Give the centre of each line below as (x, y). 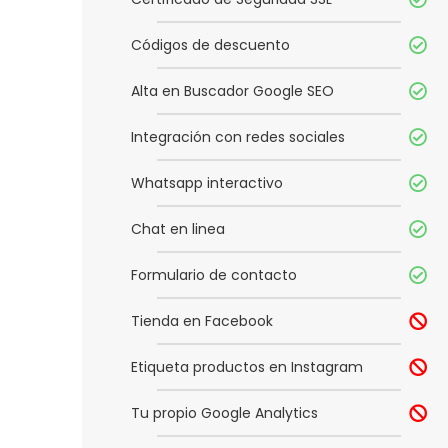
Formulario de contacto (214, 275)
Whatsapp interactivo (207, 183)
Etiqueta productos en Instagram (247, 367)
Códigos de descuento (210, 45)
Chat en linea (178, 229)
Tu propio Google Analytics (224, 413)
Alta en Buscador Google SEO (232, 91)
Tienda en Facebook (202, 321)
